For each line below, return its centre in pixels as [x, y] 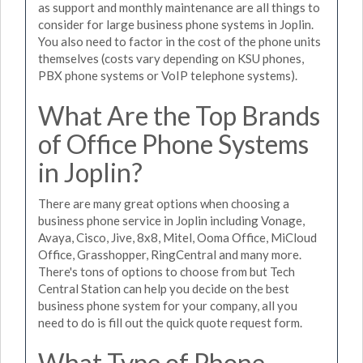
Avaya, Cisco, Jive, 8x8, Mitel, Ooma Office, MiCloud [177, 237]
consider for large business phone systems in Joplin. [176, 24]
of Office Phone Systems [173, 144]
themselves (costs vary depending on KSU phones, [171, 58]
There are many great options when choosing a [164, 203]
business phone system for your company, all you [168, 305]
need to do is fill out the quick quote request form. [170, 322]
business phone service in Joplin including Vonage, [171, 220]
